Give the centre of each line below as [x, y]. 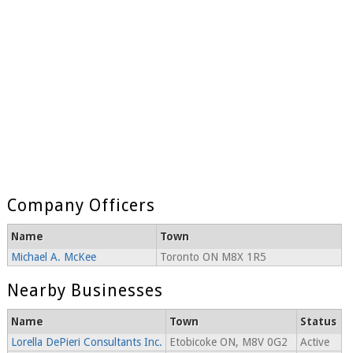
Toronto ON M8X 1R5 [213, 257]
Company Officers [81, 206]
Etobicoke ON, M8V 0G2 [228, 342]
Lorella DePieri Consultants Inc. [86, 342]
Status [318, 322]
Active [314, 342]
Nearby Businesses [85, 291]
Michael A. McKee [53, 257]
